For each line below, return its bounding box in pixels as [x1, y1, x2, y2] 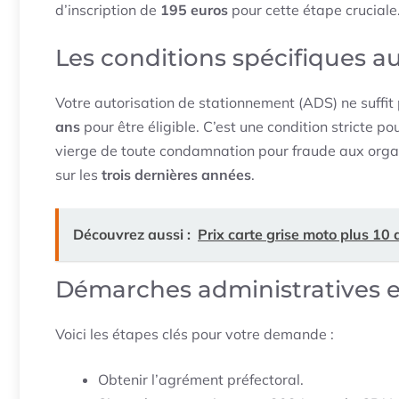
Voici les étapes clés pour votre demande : [55, 325, 334, 344]
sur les [55, 166, 102, 184]
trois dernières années [102, 166, 251, 184]
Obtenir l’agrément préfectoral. [98, 370, 304, 389]
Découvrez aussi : [73, 225, 191, 244]
